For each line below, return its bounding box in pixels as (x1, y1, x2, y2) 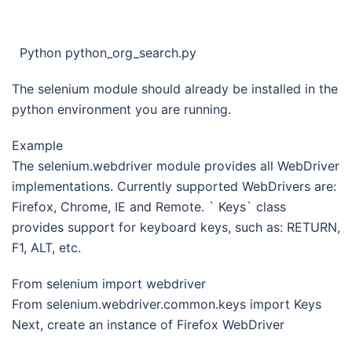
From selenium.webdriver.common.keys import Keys (12, 296, 321, 312)
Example (12, 137, 63, 153)
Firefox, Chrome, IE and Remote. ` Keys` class (12, 199, 286, 214)
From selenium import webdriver (12, 276, 206, 291)
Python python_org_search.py (12, 45, 196, 60)
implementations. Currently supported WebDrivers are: (12, 178, 336, 194)
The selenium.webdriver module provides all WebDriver (12, 158, 339, 174)
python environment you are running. (12, 101, 231, 117)
